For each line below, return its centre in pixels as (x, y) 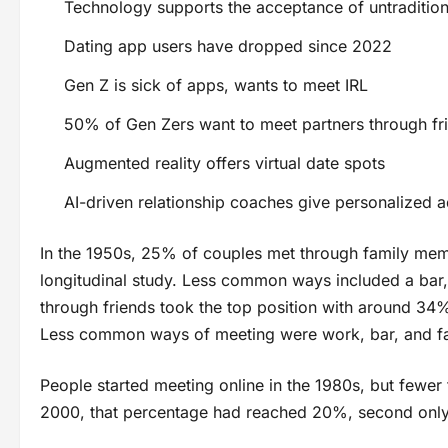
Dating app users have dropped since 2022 (233, 45)
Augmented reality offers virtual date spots (224, 162)
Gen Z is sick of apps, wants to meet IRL (216, 84)
